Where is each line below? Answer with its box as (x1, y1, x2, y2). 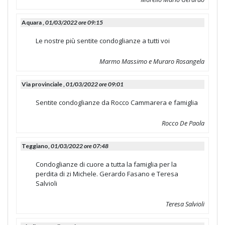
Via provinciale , (22, 80, 66, 88)
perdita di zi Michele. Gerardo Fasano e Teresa (36, 169, 178, 178)
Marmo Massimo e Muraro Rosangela (99, 56, 204, 66)
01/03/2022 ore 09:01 (66, 80, 124, 88)
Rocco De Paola (162, 118, 204, 128)
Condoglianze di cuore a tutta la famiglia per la (36, 159, 177, 169)
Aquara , (22, 18, 45, 26)
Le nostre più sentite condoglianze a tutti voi (36, 36, 170, 45)
